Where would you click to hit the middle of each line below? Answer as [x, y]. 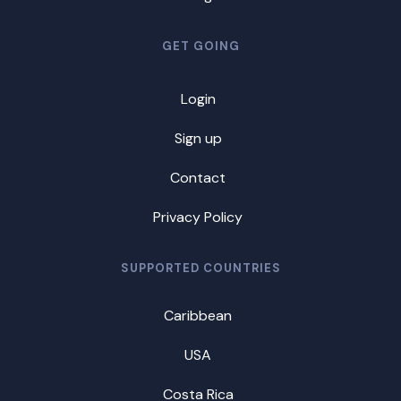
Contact [198, 177]
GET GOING [200, 46]
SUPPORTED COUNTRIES [200, 268]
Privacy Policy [198, 217]
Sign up [198, 138]
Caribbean [198, 315]
